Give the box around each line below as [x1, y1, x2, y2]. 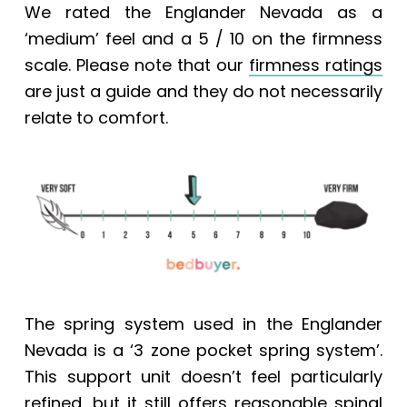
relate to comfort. [24, 106, 168, 130]
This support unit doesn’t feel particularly [24, 364, 383, 388]
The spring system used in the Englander [24, 312, 383, 335]
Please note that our [75, 54, 250, 77]
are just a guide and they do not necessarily [24, 80, 383, 104]
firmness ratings [249, 54, 383, 77]
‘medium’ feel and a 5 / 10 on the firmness [24, 27, 383, 51]
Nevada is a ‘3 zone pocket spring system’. [24, 338, 383, 362]
